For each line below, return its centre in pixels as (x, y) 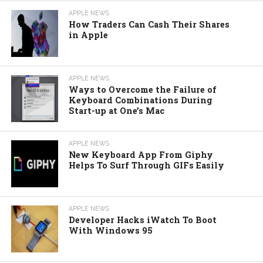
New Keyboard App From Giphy (141, 154)
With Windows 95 (111, 230)
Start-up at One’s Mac (117, 110)
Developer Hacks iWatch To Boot (143, 220)
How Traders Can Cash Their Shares (149, 24)
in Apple (89, 35)
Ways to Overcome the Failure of (143, 89)
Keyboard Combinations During (141, 100)
